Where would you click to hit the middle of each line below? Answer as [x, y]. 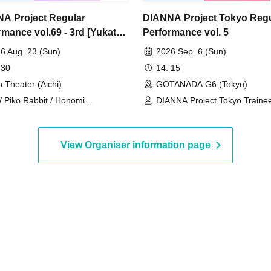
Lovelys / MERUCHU [196, 114]
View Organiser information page [135, 145]
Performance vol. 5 [186, 32]
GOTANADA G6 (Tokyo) [202, 84]
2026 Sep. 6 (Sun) [191, 51]
